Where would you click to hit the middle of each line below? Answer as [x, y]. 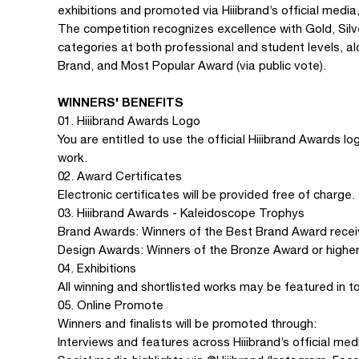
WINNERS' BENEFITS [121, 102]
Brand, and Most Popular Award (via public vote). [192, 65]
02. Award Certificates [120, 176]
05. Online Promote [111, 305]
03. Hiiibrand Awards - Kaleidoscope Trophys [181, 213]
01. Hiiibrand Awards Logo [129, 121]
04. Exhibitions [97, 268]
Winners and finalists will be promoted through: [187, 323]
